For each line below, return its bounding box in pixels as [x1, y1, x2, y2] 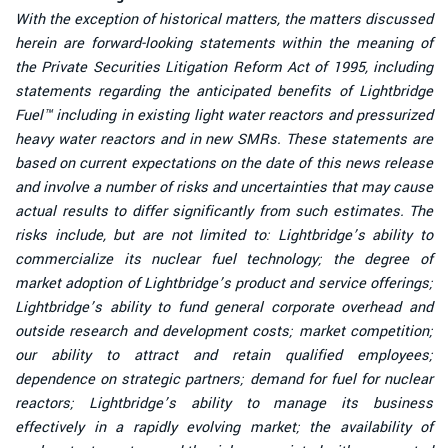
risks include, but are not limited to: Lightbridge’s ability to [15, 224, 433, 246]
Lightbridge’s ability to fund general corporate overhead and [15, 296, 433, 318]
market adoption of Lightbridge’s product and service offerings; [15, 272, 433, 294]
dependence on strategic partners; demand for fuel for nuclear [15, 368, 433, 390]
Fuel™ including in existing [15, 104, 190, 126]
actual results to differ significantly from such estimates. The [15, 200, 433, 222]
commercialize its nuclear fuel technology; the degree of [15, 248, 433, 270]
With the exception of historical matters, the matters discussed [15, 8, 433, 30]
